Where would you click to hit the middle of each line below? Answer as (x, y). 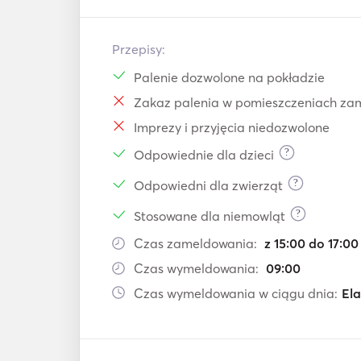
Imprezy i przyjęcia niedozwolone (232, 127)
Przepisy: (139, 49)
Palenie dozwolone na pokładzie (229, 77)
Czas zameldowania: (197, 243)
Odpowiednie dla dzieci (204, 155)
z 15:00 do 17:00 (311, 243)
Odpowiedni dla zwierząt (208, 185)
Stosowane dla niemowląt (210, 216)
